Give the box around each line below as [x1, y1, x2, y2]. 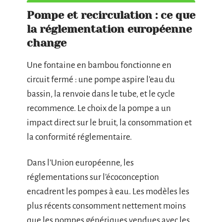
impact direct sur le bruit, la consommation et [27, 118, 192, 128]
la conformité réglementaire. [27, 132, 132, 142]
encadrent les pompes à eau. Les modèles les [27, 186, 189, 196]
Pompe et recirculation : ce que [27, 9, 195, 22]
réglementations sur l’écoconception [27, 172, 159, 182]
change [27, 37, 66, 50]
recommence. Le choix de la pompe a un [27, 104, 171, 113]
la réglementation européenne [27, 23, 192, 36]
